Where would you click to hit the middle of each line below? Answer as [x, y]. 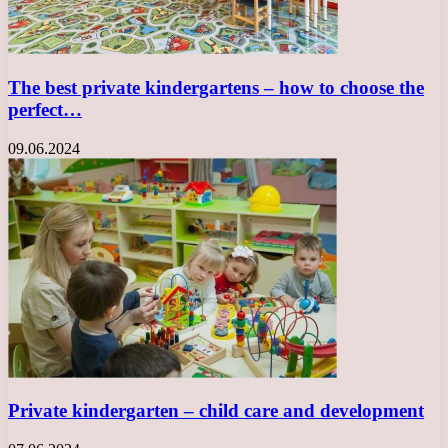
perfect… [45, 109]
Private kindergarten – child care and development [216, 411]
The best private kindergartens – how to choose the [216, 87]
